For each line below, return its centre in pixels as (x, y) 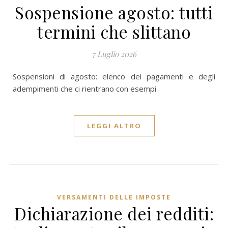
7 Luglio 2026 (114, 54)
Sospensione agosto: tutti (114, 12)
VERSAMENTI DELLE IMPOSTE (114, 197)
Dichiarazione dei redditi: (114, 213)
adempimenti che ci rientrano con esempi (84, 89)
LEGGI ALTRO (114, 126)
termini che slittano (114, 32)
